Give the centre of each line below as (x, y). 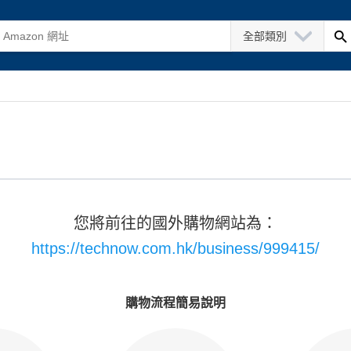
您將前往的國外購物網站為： (175, 223)
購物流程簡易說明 (175, 303)
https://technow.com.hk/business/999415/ (175, 248)
